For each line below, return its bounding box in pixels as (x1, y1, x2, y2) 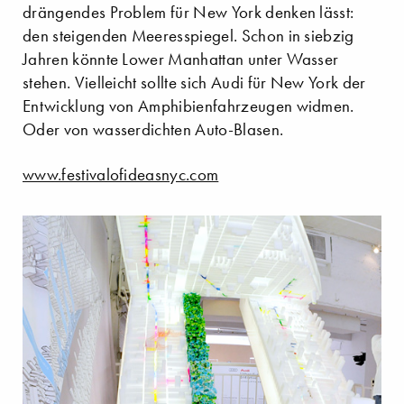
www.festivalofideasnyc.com (23, 163, 219, 185)
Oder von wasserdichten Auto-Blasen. (23, 118, 284, 140)
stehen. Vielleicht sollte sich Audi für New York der (23, 71, 366, 93)
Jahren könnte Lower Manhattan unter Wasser (23, 48, 339, 69)
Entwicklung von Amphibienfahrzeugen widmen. (23, 95, 354, 116)
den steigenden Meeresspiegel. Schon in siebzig (23, 24, 354, 46)
